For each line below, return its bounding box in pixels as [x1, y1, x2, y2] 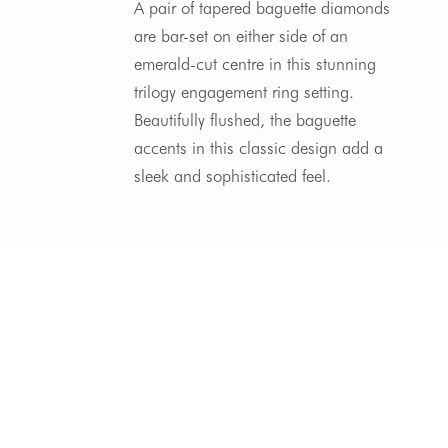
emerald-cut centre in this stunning [134, 53, 377, 74]
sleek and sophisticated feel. [134, 165, 337, 186]
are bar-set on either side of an [134, 25, 349, 46]
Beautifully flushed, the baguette [134, 109, 357, 130]
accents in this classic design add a [134, 137, 384, 158]
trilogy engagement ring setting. [134, 81, 355, 102]
